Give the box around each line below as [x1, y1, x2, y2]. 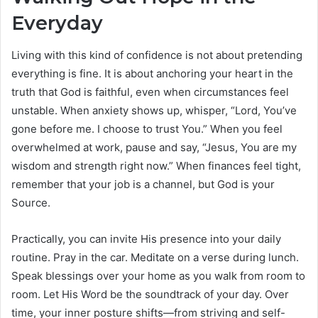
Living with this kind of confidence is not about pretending [11, 48, 302, 62]
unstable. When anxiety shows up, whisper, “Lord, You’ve [11, 103, 297, 117]
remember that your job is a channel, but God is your [11, 177, 275, 191]
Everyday [11, 11, 103, 35]
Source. [11, 195, 50, 209]
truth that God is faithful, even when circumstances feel [11, 84, 289, 99]
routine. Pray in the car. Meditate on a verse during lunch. [11, 250, 299, 264]
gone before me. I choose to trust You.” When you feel [11, 121, 283, 136]
